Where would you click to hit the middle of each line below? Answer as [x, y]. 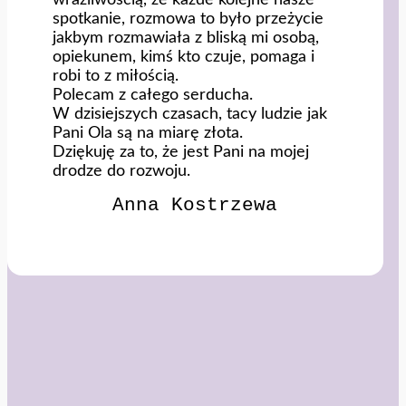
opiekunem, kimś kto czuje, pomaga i [184, 56]
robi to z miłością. [116, 75]
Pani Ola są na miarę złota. [148, 132]
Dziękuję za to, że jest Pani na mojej [181, 151]
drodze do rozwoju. [121, 170]
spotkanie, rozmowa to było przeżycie [188, 18]
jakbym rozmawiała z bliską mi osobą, [186, 37]
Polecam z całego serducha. [153, 94]
